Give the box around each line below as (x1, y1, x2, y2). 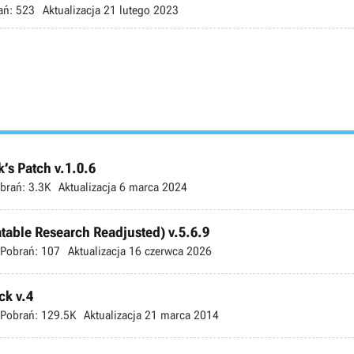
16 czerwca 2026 (126, 244, 212, 258)
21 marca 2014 (141, 308, 219, 322)
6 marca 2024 (116, 180, 187, 194)
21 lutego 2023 (100, 2, 179, 17)
